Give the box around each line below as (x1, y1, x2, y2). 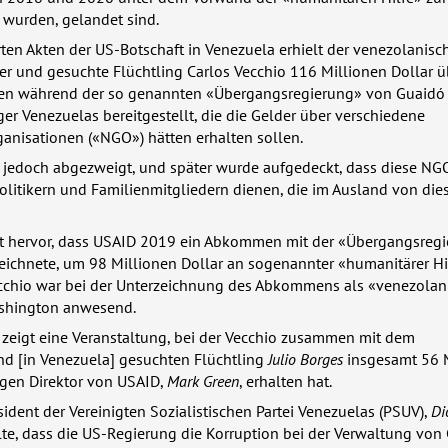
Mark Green (167, 371, 239, 391)
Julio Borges (268, 349, 343, 369)
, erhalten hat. (239, 371, 332, 391)
